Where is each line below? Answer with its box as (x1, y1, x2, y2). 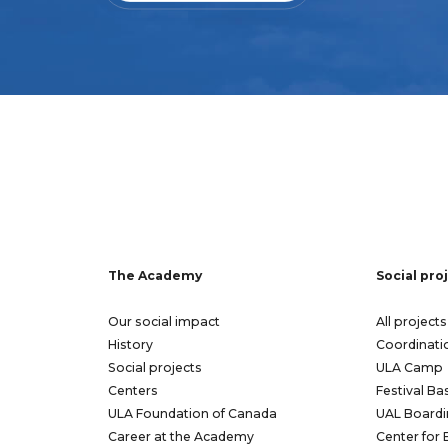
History (108, 337, 153, 353)
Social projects (108, 360, 202, 376)
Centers (108, 383, 158, 399)
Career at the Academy (108, 429, 254, 445)
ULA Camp (376, 360, 443, 376)
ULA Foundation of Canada (108, 406, 277, 422)
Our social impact (108, 314, 220, 330)
